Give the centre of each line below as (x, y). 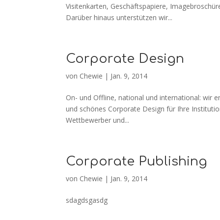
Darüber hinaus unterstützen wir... (119, 17)
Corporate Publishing (137, 161)
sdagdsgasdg (87, 200)
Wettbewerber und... (98, 120)
